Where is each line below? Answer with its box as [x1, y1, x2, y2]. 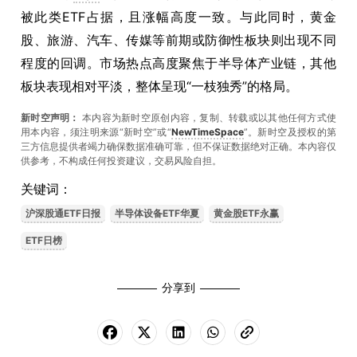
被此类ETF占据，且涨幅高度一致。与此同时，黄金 [21, 9, 336, 25]
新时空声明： [21, 112, 80, 124]
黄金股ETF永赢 [214, 207, 279, 219]
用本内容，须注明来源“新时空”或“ [21, 126, 171, 138]
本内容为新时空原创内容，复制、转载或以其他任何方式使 [81, 112, 336, 124]
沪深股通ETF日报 [25, 207, 100, 219]
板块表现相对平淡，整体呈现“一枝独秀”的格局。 [21, 78, 298, 94]
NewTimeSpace [171, 126, 244, 138]
